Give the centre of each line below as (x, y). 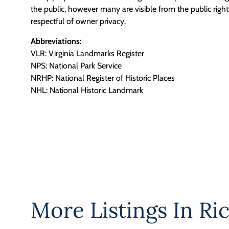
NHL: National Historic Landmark (87, 90)
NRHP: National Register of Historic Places (103, 78)
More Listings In (115, 210)
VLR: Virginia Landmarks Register (87, 53)
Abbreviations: (56, 41)
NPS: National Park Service (76, 65)
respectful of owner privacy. (78, 21)
